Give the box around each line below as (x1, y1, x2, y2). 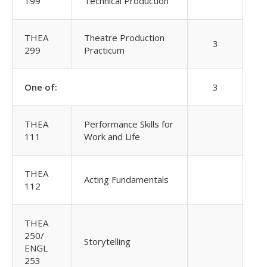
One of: (24, 81, 57, 93)
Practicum (84, 44, 125, 56)
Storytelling (84, 235, 131, 247)
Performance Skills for (84, 118, 173, 130)
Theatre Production (84, 32, 164, 44)
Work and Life (84, 131, 140, 142)
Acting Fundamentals (84, 173, 169, 185)
